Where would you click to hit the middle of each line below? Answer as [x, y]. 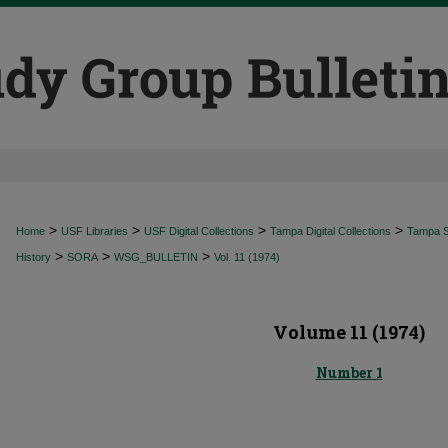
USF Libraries [94, 231]
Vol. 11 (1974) [247, 257]
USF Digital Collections [199, 231]
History [33, 257]
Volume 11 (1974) [349, 332]
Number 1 [349, 372]
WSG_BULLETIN [156, 257]
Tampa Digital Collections [330, 231]
